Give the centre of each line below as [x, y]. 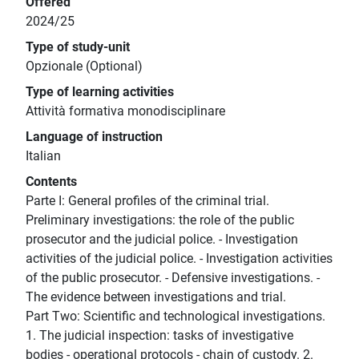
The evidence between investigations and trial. [156, 297]
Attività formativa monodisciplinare [125, 111]
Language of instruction [94, 137]
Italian [43, 156]
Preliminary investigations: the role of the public [160, 220]
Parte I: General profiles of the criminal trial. [147, 201]
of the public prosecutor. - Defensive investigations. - [173, 278]
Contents [51, 182]
